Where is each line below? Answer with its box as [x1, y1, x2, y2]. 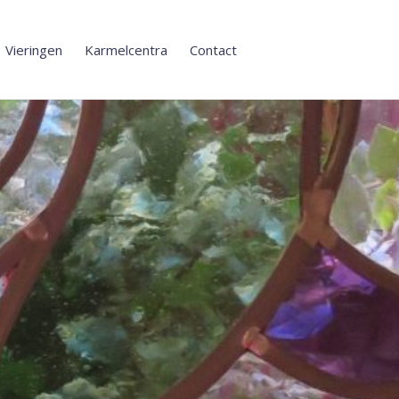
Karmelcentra [85, 40, 167, 59]
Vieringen [5, 40, 62, 59]
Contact [190, 40, 237, 59]
